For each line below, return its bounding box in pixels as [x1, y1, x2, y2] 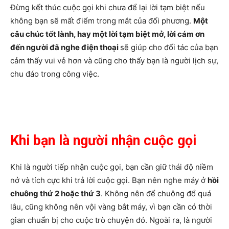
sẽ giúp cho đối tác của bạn [120, 42, 218, 52]
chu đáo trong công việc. [10, 68, 99, 79]
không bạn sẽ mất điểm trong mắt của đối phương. [10, 15, 193, 26]
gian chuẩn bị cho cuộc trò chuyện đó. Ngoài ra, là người [10, 215, 212, 225]
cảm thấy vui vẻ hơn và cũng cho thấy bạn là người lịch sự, [10, 55, 218, 65]
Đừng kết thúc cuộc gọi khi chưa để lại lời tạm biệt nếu [10, 2, 205, 12]
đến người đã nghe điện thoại [10, 42, 120, 52]
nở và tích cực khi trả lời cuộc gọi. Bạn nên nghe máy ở [10, 175, 208, 185]
